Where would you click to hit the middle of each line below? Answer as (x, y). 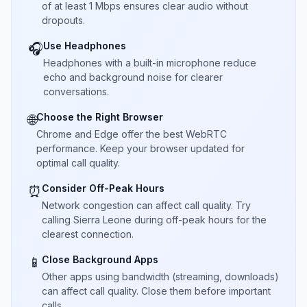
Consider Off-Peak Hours (103, 188)
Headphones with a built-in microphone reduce (150, 63)
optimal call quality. (78, 163)
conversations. (76, 91)
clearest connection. (88, 234)
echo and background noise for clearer (133, 77)
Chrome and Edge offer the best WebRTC (132, 134)
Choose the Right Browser (100, 117)
